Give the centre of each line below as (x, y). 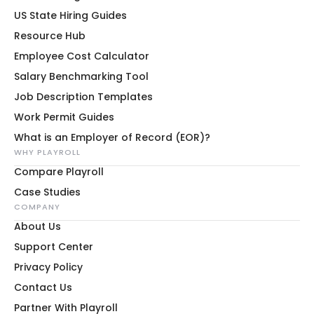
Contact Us (43, 287)
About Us (37, 226)
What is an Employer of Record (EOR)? (112, 137)
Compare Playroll (59, 171)
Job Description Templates (83, 96)
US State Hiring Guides (70, 15)
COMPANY (37, 206)
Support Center (54, 246)
